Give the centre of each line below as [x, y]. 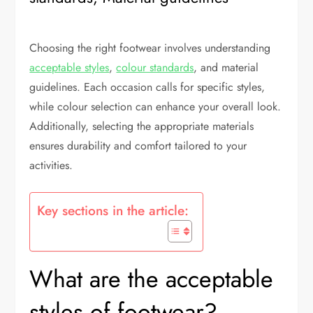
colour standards [155, 67]
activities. [51, 165]
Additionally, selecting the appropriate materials [142, 126]
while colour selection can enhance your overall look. [155, 106]
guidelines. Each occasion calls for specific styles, [147, 87]
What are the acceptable [152, 279]
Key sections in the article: [113, 210]
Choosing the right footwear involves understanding [150, 48]
